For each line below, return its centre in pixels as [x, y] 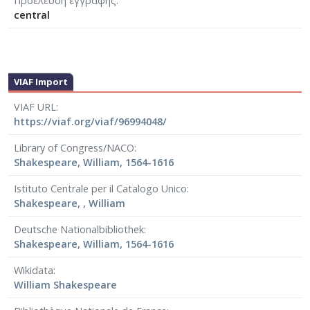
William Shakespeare [65, 285]
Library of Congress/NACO [74, 148]
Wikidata [34, 271]
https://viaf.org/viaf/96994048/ [90, 122]
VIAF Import [41, 81]
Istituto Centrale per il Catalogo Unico [100, 189]
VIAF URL [35, 107]
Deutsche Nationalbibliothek [79, 230]
